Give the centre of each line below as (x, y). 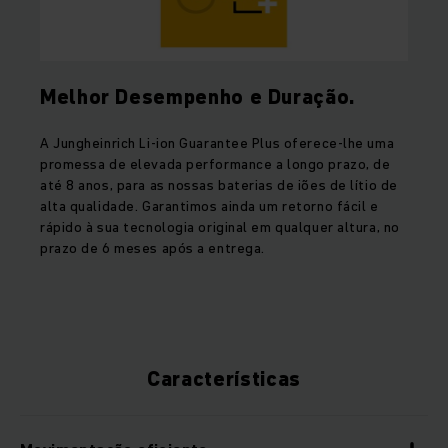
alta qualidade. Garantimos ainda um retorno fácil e (209, 206)
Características (224, 379)
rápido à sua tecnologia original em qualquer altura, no (220, 227)
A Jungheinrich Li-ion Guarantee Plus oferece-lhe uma (217, 143)
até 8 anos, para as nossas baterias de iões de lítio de (219, 185)
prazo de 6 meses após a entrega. (152, 248)
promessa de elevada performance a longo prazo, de (215, 164)
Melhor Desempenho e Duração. (197, 97)
